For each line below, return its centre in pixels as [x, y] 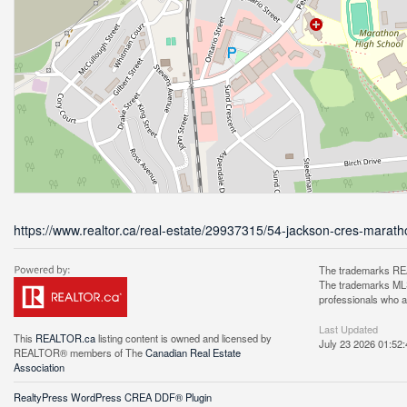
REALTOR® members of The [79, 352]
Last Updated [348, 329]
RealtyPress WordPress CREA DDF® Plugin [113, 397]
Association [39, 367]
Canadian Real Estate [193, 352]
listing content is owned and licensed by [184, 338]
